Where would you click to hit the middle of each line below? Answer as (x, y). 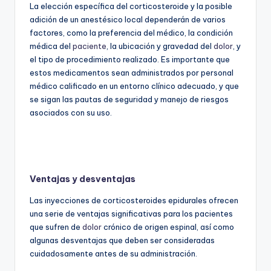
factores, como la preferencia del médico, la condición (131, 33)
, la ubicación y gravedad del (160, 46)
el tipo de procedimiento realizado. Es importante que (130, 60)
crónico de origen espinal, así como (168, 227)
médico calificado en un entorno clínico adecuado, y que (134, 86)
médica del (51, 46)
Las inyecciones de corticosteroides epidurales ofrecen (134, 201)
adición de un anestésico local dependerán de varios (128, 20)
